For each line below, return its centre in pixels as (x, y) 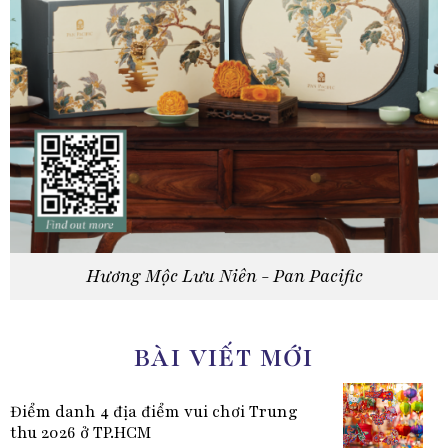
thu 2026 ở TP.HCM (80, 433)
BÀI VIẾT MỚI (224, 358)
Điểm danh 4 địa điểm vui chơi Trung (153, 412)
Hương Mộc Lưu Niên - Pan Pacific (224, 276)
